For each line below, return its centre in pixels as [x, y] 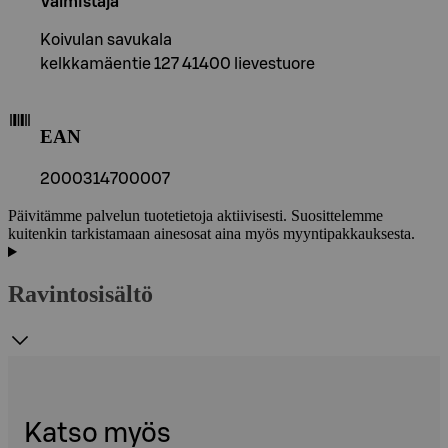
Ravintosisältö [80, 294]
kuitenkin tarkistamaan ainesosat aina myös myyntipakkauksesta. [211, 234]
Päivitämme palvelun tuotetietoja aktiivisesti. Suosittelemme [195, 216]
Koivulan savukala [106, 39]
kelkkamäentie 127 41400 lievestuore [177, 63]
